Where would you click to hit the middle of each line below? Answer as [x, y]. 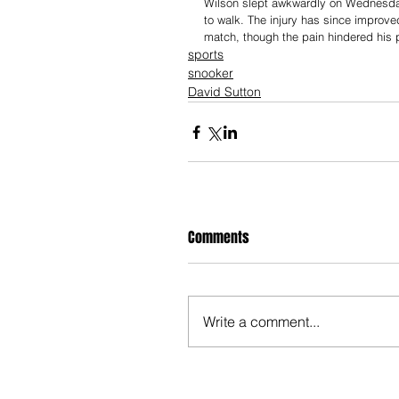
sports [206, 55]
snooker [211, 73]
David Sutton [224, 92]
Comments [219, 238]
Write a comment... [261, 322]
